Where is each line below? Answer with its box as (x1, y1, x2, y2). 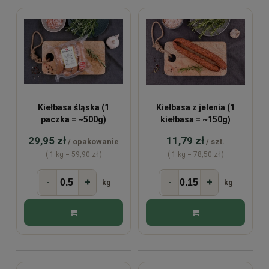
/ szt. (206, 136, 225, 146)
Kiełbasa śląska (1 (38, 102, 109, 112)
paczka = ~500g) (41, 114, 106, 124)
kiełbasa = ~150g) (160, 114, 231, 124)
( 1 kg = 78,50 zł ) (167, 150, 224, 159)
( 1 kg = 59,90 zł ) (45, 150, 102, 159)
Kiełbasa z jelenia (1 (156, 102, 235, 112)
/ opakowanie (68, 136, 119, 146)
